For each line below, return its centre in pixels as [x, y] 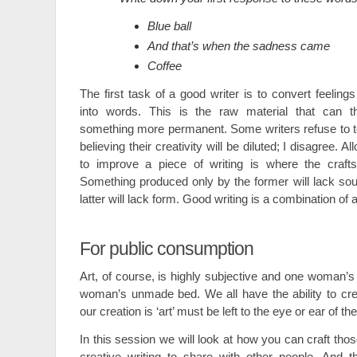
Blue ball [169, 26]
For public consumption [167, 249]
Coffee [165, 66]
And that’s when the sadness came [239, 46]
